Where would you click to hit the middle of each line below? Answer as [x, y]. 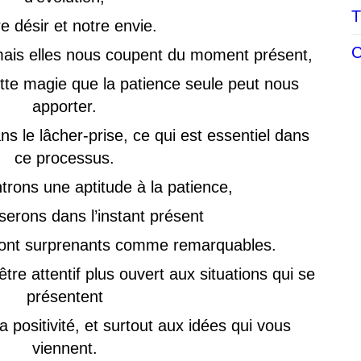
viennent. [64, 348]
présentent [64, 297]
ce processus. [64, 158]
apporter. [64, 106]
